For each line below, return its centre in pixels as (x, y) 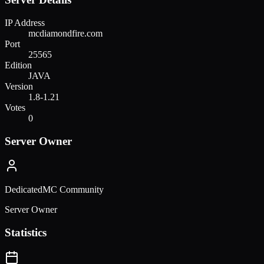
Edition (18, 65)
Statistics (26, 233)
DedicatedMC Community (54, 190)
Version (19, 86)
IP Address (25, 22)
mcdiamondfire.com (65, 33)
